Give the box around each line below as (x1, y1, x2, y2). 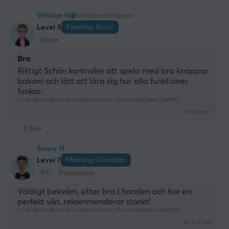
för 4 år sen (184, 219, 212, 225)
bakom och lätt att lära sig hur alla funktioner (17, 77, 188, 85)
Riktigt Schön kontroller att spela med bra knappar (17, 66, 209, 75)
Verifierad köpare (76, 12, 133, 19)
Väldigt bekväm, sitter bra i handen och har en (17, 187, 192, 196)
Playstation (59, 169, 95, 177)
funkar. (17, 87, 43, 96)
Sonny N (37, 145, 65, 152)
